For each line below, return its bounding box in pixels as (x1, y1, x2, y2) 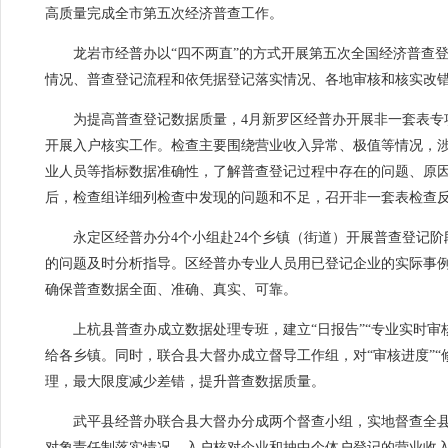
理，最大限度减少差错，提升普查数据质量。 (45, 374, 326, 389)
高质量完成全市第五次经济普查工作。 (45, 6, 284, 21)
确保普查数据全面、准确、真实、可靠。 (45, 282, 298, 297)
